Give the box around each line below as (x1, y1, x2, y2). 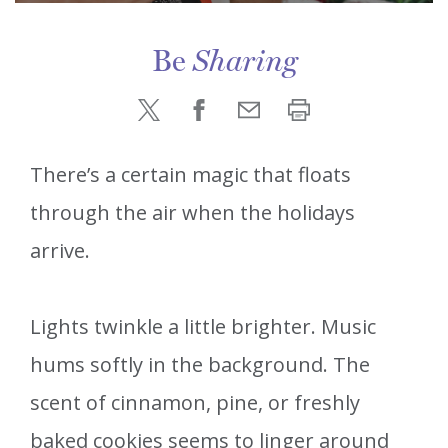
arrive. (30, 237, 90, 265)
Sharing (192, 48, 297, 79)
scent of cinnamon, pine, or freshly (30, 389, 360, 417)
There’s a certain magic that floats (30, 161, 351, 189)
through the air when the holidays (30, 199, 355, 227)
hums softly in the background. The (30, 351, 370, 379)
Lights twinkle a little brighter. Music (30, 313, 376, 341)
